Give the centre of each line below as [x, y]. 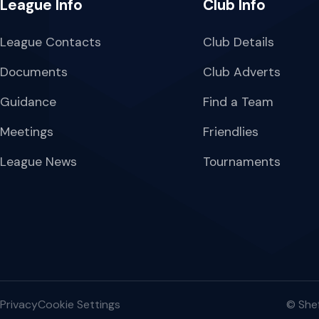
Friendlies [231, 131]
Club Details [239, 42]
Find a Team [238, 101]
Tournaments [242, 161]
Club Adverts [242, 72]
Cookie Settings [79, 304]
